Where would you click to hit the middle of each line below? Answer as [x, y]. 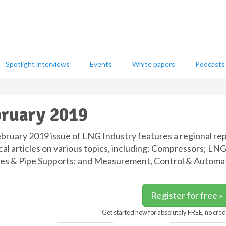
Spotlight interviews [38, 64]
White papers [154, 64]
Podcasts [210, 64]
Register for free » [187, 195]
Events [101, 64]
